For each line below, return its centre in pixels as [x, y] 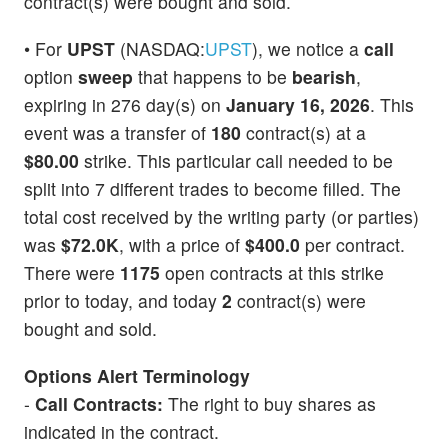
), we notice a [308, 48]
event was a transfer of [117, 132]
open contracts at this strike [272, 272]
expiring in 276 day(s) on [125, 104]
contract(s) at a [303, 132]
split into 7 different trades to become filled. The [212, 188]
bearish [324, 76]
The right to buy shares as [269, 403]
